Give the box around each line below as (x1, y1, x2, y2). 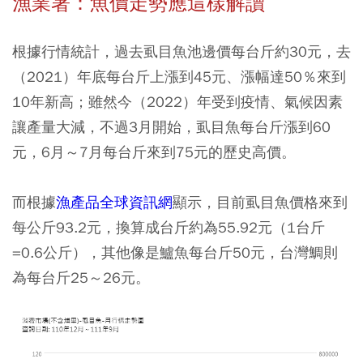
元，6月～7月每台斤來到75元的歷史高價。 (12, 142, 296, 161)
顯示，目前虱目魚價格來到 (173, 192, 348, 211)
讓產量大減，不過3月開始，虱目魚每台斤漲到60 (12, 117, 331, 136)
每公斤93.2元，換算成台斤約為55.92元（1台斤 (12, 217, 325, 237)
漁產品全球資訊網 (56, 192, 173, 211)
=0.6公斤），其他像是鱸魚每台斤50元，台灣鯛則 (12, 242, 338, 262)
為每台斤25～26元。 (12, 267, 150, 287)
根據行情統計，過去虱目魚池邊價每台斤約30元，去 (12, 41, 351, 61)
